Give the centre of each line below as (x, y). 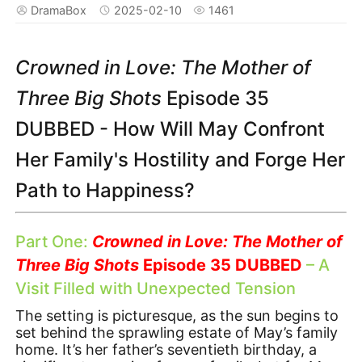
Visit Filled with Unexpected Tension (156, 289)
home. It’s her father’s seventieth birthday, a (166, 349)
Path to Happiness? (105, 191)
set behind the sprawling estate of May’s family (177, 332)
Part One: (54, 242)
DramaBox (59, 10)
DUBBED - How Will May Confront (170, 129)
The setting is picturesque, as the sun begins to (177, 315)
